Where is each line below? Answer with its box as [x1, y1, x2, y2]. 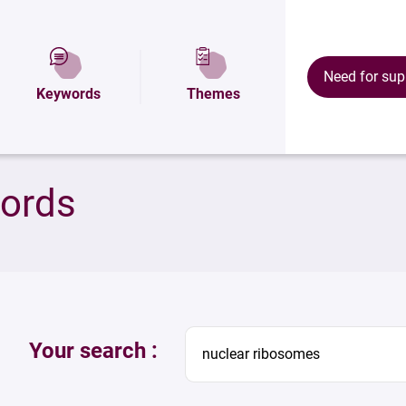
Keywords [35, 85, 101, 102]
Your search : [29, 338, 158, 363]
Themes [186, 85, 240, 102]
